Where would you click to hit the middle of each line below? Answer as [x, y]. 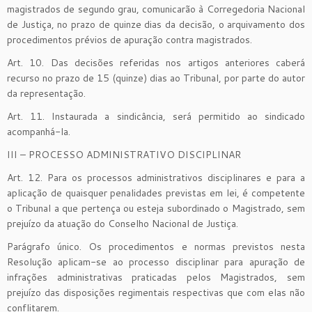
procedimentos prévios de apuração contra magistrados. [130, 39]
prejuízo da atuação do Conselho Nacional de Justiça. [123, 223]
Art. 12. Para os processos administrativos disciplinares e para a [156, 177]
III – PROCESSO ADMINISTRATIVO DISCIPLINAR [124, 154]
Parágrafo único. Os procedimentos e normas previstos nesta [156, 246]
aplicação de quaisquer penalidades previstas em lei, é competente [156, 193]
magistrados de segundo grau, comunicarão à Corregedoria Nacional [156, 9]
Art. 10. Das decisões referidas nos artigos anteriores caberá [156, 62]
